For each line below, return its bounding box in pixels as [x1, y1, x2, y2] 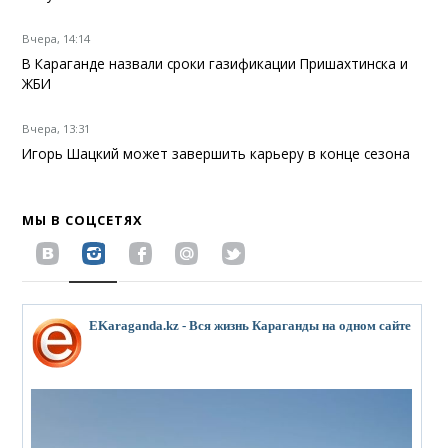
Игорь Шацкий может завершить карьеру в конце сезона [22, 144, 411, 164]
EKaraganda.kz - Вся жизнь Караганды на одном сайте [89, 319, 412, 334]
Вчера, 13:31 [22, 121, 91, 137]
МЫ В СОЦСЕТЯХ [22, 211, 144, 230]
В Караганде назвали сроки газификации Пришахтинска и [22, 54, 409, 74]
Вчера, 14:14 [22, 31, 91, 47]
